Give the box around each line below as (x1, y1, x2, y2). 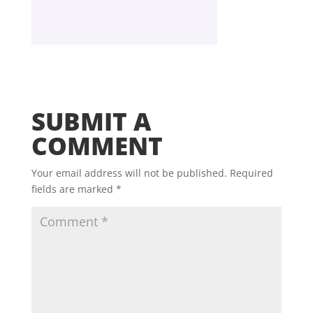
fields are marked (31, 182, 116, 196)
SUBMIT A (31, 105, 151, 138)
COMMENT (31, 129, 163, 163)
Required (229, 166, 273, 180)
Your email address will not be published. (31, 166, 227, 180)
